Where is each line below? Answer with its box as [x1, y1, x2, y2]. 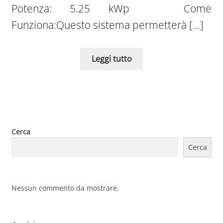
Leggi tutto [91, 53, 132, 64]
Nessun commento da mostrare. [11, 183, 119, 193]
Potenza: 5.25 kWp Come [11, 1, 212, 15]
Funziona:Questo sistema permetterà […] [11, 17, 204, 32]
